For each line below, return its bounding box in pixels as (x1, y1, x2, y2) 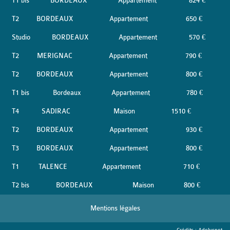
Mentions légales (90, 204, 140, 212)
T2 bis (12, 181, 29, 189)
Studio (12, 33, 30, 41)
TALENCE (39, 163, 67, 170)
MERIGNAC (37, 52, 72, 60)
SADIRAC (42, 107, 70, 115)
